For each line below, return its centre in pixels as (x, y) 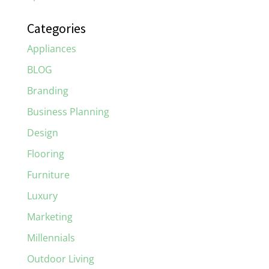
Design (42, 133)
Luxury (42, 196)
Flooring (45, 154)
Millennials (51, 238)
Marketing (50, 217)
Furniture (48, 175)
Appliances (51, 49)
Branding (47, 91)
